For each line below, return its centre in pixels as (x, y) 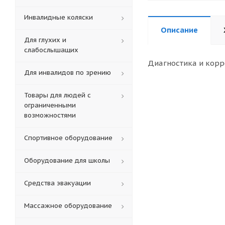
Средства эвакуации (58, 183)
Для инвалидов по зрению (68, 73)
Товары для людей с (58, 95)
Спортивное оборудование (68, 138)
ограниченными (50, 105)
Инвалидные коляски (59, 17)
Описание (179, 30)
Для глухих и (45, 40)
